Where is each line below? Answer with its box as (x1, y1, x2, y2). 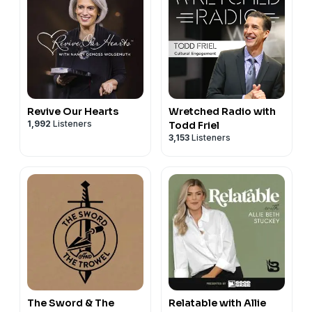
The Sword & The (27, 296, 114, 309)
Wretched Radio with (169, 104, 276, 118)
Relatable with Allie (169, 296, 266, 309)
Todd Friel (169, 118, 219, 132)
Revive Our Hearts (27, 104, 118, 118)
